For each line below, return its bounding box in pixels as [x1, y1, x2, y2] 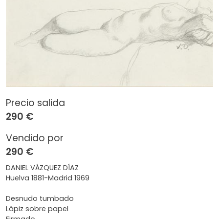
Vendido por [6, 131, 64, 145]
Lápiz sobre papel [6, 204, 68, 214]
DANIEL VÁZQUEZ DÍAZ [6, 163, 79, 173]
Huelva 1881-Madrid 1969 [6, 173, 89, 183]
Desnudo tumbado [6, 194, 74, 203]
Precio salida [6, 96, 65, 109]
